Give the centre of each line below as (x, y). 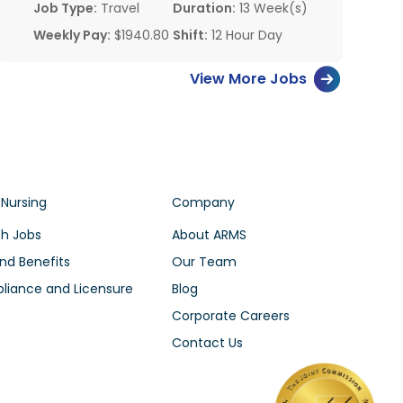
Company (203, 203)
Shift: (190, 36)
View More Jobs (248, 78)
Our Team (204, 262)
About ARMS (209, 235)
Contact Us (207, 343)
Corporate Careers (230, 316)
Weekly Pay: (72, 36)
